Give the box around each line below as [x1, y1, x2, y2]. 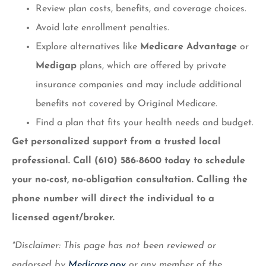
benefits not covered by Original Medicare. [36, 99, 217, 109]
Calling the [197, 175, 248, 185]
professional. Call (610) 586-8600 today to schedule [12, 156, 245, 166]
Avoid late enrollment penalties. [36, 23, 169, 33]
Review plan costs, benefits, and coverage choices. [36, 4, 246, 14]
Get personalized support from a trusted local [12, 137, 221, 147]
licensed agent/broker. [12, 213, 115, 223]
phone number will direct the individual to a [12, 194, 214, 204]
